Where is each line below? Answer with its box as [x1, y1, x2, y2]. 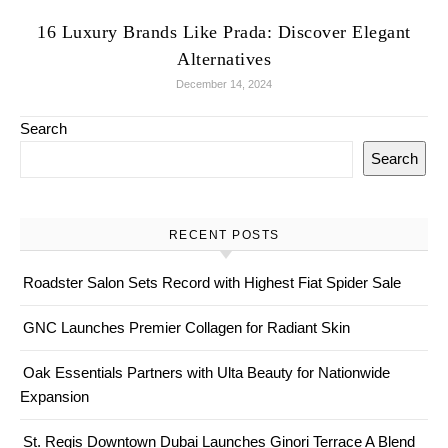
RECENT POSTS [168, 228, 280, 242]
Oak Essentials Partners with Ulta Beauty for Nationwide [23, 364, 390, 381]
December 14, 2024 [176, 78, 272, 90]
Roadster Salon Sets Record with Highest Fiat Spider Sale [23, 274, 401, 291]
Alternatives [177, 49, 271, 69]
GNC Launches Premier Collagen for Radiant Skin [23, 319, 350, 336]
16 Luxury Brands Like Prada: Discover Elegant [37, 22, 411, 42]
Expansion [20, 388, 89, 405]
